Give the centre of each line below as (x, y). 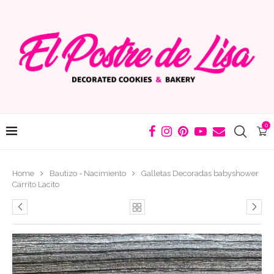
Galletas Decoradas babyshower (200, 173)
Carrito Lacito (36, 184)
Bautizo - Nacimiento (88, 173)
